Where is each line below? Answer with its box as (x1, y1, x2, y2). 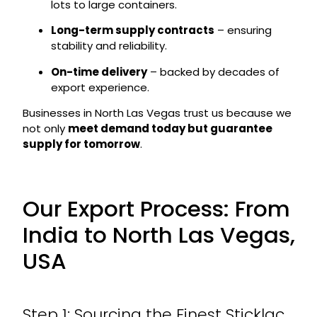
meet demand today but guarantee (67, 121, 272, 137)
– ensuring (214, 23, 272, 38)
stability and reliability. (50, 38, 167, 54)
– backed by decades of (146, 64, 279, 79)
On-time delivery (50, 64, 147, 79)
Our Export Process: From (22, 193, 290, 225)
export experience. (50, 79, 149, 95)
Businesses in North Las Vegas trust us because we (22, 105, 292, 121)
